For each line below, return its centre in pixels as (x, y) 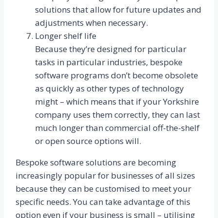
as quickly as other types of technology (109, 89)
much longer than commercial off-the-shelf (117, 128)
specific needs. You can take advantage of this (103, 202)
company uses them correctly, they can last (118, 115)
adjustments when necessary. (91, 23)
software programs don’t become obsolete (117, 75)
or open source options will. (88, 141)
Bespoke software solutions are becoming (96, 163)
